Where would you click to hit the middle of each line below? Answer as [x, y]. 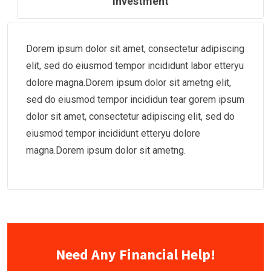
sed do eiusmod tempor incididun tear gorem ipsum [135, 100]
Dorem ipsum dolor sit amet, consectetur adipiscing [135, 49]
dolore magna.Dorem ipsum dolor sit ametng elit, [129, 83]
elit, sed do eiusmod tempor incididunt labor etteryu [135, 66]
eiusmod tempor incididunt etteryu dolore [113, 134]
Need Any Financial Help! [135, 255]
